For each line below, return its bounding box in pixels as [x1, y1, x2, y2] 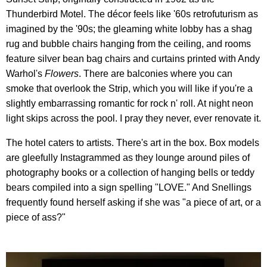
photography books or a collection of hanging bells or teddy [6, 167, 254, 178]
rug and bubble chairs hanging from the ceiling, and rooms [6, 38, 251, 49]
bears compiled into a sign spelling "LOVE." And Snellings [6, 182, 252, 193]
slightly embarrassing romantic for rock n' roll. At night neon [6, 98, 253, 108]
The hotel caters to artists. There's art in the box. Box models [6, 137, 259, 148]
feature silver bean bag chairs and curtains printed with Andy [6, 53, 260, 64]
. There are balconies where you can [79, 68, 232, 79]
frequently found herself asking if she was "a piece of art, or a [6, 197, 261, 207]
